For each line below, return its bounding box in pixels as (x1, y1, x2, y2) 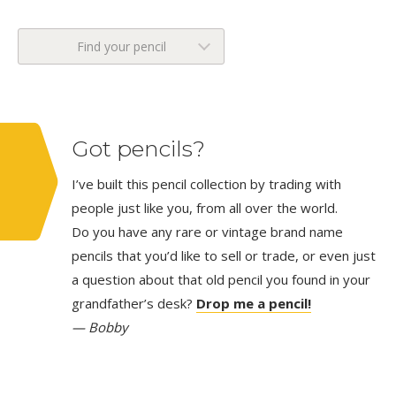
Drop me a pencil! (196, 294, 311, 313)
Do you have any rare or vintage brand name (72, 223, 343, 241)
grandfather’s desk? (72, 294, 196, 313)
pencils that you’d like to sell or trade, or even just (72, 247, 376, 265)
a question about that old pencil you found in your (72, 270, 370, 289)
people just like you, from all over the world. (72, 199, 338, 217)
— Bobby (72, 318, 128, 337)
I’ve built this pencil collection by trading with (72, 175, 341, 194)
